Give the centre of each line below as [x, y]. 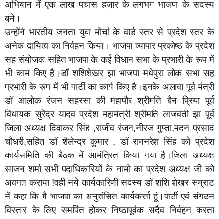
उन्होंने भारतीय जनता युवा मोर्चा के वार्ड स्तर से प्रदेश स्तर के [109, 32]
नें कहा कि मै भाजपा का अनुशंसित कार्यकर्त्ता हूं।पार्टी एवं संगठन [109, 196]
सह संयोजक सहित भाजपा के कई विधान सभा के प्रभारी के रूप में [109, 59]
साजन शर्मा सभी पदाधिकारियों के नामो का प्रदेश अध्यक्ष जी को [109, 169]
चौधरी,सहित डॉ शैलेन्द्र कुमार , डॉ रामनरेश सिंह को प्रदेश [109, 141]
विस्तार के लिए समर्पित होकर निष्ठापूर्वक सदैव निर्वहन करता [109, 210]
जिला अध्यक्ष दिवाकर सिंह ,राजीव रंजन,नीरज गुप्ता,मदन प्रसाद [109, 128]
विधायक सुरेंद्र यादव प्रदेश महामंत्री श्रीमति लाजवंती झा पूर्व [109, 114]
